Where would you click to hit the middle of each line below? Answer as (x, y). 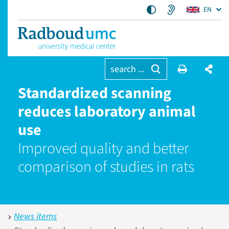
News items (35, 216)
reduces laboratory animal (107, 112)
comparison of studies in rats (106, 167)
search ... (127, 69)
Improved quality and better (104, 148)
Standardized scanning (95, 93)
